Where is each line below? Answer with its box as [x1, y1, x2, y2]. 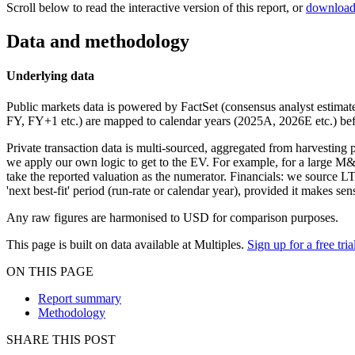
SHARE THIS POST [6, 333, 116, 347]
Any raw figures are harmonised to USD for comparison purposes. [6, 211, 338, 225]
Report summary [38, 292, 121, 306]
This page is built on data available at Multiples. [6, 238, 247, 252]
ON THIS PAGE [6, 265, 94, 279]
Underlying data [6, 69, 94, 83]
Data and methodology [6, 30, 189, 52]
